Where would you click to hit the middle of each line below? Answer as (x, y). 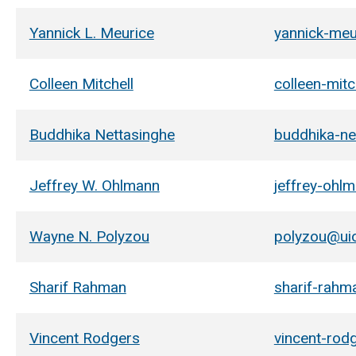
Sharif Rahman (77, 287)
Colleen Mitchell (81, 83)
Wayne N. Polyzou (89, 236)
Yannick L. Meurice (91, 33)
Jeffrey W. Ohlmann (94, 185)
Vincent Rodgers (84, 338)
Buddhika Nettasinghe (102, 134)
